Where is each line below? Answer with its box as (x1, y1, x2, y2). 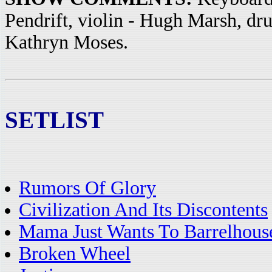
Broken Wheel (19, 243, 131, 264)
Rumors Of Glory (19, 177, 156, 199)
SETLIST (5, 107, 104, 133)
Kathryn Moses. (5, 32, 128, 53)
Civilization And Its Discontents (19, 199, 268, 220)
